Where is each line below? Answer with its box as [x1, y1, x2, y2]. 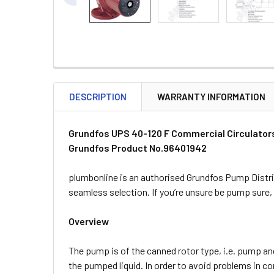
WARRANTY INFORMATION [157, 91, 265, 102]
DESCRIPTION [69, 91, 127, 102]
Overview [68, 215, 109, 227]
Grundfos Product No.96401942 [68, 142, 207, 154]
